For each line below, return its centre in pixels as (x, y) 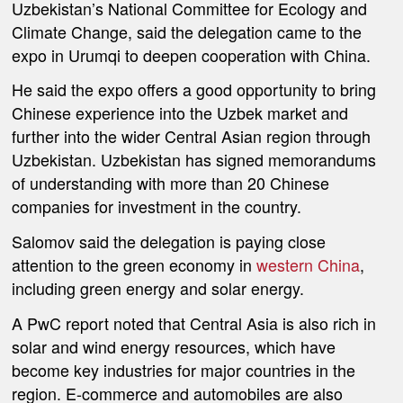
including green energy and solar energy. (158, 288)
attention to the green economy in (134, 265)
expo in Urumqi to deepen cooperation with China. (192, 54)
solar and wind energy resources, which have (174, 346)
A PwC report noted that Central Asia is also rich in (194, 322)
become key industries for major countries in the (184, 369)
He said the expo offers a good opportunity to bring (194, 90)
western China (309, 265)
